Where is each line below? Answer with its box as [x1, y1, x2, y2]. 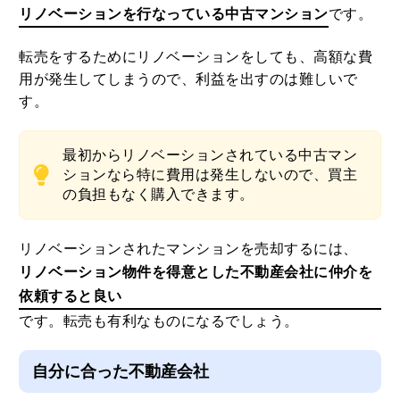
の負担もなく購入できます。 [62, 186, 254, 202]
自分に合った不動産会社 [32, 362, 210, 380]
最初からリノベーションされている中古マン [62, 146, 358, 162]
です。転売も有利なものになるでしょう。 [19, 312, 299, 329]
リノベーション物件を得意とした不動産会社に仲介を [19, 263, 373, 279]
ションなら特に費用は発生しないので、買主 [62, 166, 358, 182]
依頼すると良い [19, 287, 122, 304]
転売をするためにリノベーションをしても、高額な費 [19, 48, 373, 64]
